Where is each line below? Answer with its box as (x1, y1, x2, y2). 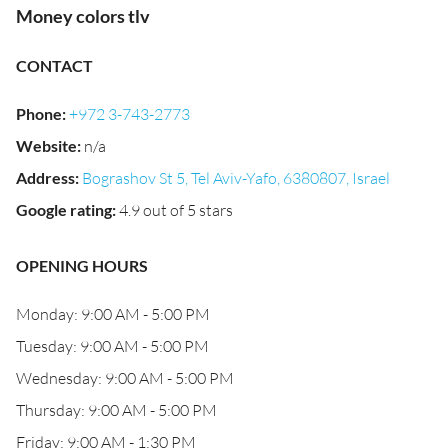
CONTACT (16, 56, 93, 75)
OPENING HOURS (16, 256, 148, 275)
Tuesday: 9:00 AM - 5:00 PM (16, 336, 209, 356)
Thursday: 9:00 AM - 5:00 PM (16, 400, 217, 420)
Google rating (16, 200, 112, 219)
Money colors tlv (16, 5, 150, 27)
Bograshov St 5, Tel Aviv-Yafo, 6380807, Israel (82, 168, 390, 188)
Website (16, 136, 77, 155)
